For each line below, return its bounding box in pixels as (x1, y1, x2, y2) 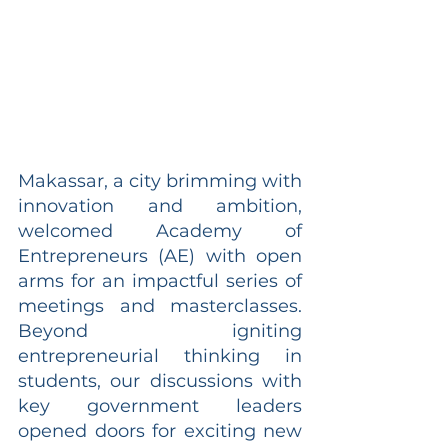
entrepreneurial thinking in (18, 344, 302, 367)
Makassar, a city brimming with (18, 169, 302, 192)
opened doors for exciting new (18, 419, 302, 442)
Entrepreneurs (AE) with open (18, 244, 302, 267)
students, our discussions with (18, 369, 302, 392)
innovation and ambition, (18, 194, 302, 217)
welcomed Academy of (18, 219, 302, 242)
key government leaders (18, 394, 302, 417)
